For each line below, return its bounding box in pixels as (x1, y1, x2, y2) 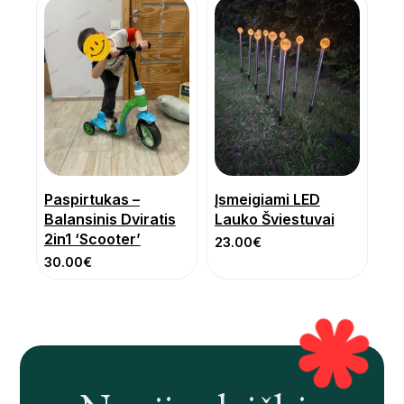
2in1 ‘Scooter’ (44, 230, 141, 249)
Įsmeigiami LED (215, 190, 320, 209)
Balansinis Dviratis (44, 210, 176, 229)
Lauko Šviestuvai (215, 210, 335, 229)
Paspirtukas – (44, 190, 140, 209)
